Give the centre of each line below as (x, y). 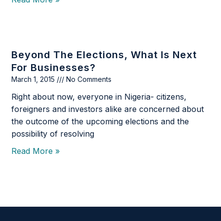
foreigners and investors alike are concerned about (108, 109)
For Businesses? (54, 68)
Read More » (36, 151)
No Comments (88, 79)
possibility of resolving (53, 134)
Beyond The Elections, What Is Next (104, 55)
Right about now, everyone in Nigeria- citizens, (99, 97)
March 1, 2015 (34, 79)
